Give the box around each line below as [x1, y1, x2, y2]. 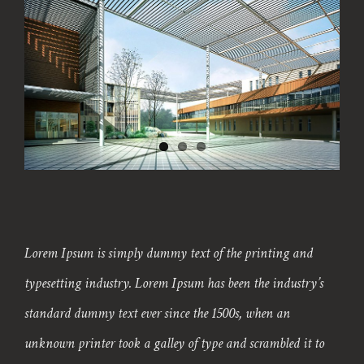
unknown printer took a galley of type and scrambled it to [24, 334, 324, 353]
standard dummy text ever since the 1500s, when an [24, 304, 290, 323]
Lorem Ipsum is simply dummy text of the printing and [24, 244, 313, 263]
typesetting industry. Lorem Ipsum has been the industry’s [24, 274, 323, 293]
